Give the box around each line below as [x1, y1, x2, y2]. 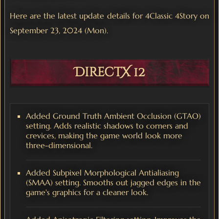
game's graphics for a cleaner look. [26, 187, 148, 197]
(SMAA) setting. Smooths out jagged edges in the [26, 177, 201, 187]
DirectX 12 [74, 64, 145, 81]
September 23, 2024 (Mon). [10, 25, 108, 35]
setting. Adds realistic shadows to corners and [26, 120, 188, 131]
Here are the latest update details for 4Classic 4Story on [10, 10, 209, 21]
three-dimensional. [26, 140, 92, 150]
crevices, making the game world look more [26, 130, 182, 140]
